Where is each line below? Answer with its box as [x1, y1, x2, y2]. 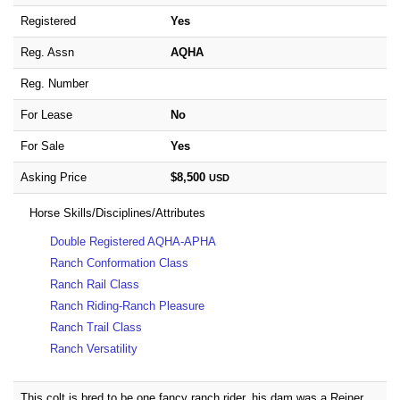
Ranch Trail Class [50, 320, 143, 334]
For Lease [21, 107, 72, 121]
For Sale [21, 138, 64, 153]
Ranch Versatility [50, 341, 138, 355]
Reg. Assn [21, 45, 74, 59]
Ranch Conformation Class [50, 255, 189, 270]
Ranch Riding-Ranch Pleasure [50, 298, 205, 312]
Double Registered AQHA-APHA [50, 234, 217, 248]
